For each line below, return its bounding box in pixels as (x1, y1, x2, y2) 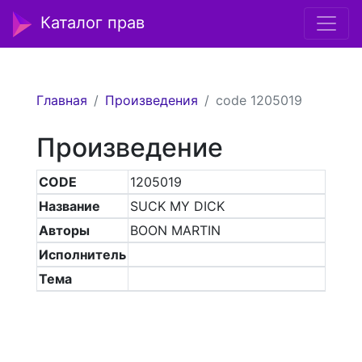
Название (38, 198, 100, 214)
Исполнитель (38, 246, 126, 263)
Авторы (38, 222, 90, 238)
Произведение (36, 132, 223, 163)
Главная (36, 92, 87, 108)
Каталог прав (40, 13, 145, 32)
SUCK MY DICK (129, 198, 225, 214)
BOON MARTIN (129, 222, 221, 238)
